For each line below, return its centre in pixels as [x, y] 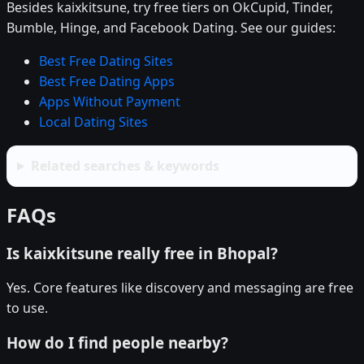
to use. [27, 308]
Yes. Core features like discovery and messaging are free [180, 287]
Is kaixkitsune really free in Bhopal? [142, 253]
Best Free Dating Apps [107, 82]
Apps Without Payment [110, 102]
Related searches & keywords [125, 166]
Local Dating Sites [93, 122]
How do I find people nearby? [117, 343]
